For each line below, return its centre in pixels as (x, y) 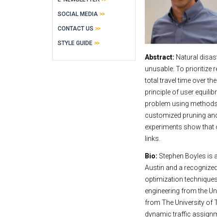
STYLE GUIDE (75, 43)
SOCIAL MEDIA (78, 14)
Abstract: (161, 57)
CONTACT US (76, 29)
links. (153, 138)
